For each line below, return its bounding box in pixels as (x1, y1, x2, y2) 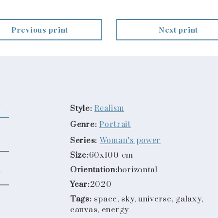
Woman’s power (99, 134, 161, 145)
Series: (70, 135, 98, 146)
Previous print (11, 24, 69, 35)
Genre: (70, 119, 97, 130)
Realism (94, 102, 125, 113)
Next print (158, 24, 199, 35)
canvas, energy (70, 204, 129, 215)
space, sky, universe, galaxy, (94, 194, 203, 204)
